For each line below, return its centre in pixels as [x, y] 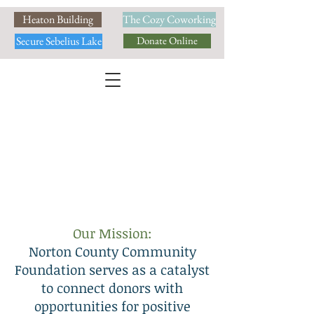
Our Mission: [112, 233]
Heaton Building [58, 19]
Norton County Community [112, 252]
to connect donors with [112, 288]
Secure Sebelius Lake [59, 41]
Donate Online [167, 41]
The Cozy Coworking [169, 19]
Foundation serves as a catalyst [112, 270]
